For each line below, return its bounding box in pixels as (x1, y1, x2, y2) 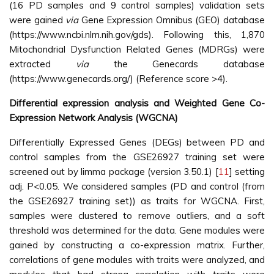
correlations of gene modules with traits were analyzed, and (9, 254, 265, 265)
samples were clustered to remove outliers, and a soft (9, 210, 265, 221)
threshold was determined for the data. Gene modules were (9, 224, 265, 236)
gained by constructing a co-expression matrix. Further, (9, 239, 265, 251)
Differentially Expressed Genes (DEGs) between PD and (9, 136, 265, 148)
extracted (9, 58, 76, 70)
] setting (229, 166, 265, 177)
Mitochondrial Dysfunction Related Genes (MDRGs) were (9, 43, 265, 55)
